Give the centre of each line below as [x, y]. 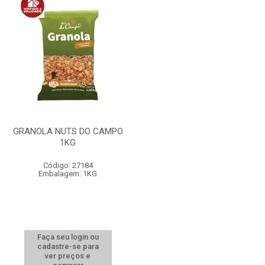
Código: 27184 [68, 165]
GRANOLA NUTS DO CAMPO [68, 131]
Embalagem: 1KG [68, 174]
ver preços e [68, 256]
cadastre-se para [68, 246]
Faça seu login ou [68, 237]
